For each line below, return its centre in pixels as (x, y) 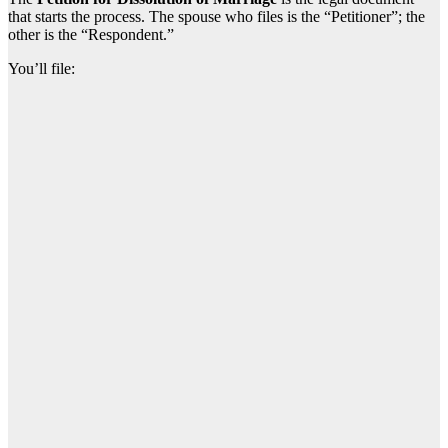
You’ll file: (41, 69)
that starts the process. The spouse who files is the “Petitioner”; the (216, 17)
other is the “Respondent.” (91, 35)
